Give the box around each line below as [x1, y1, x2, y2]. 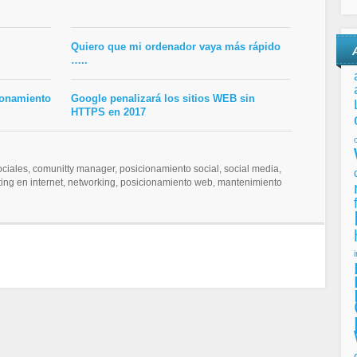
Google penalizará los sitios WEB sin [71, 92, 255, 104]
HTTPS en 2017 [71, 106, 146, 118]
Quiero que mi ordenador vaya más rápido [71, 41, 280, 53]
